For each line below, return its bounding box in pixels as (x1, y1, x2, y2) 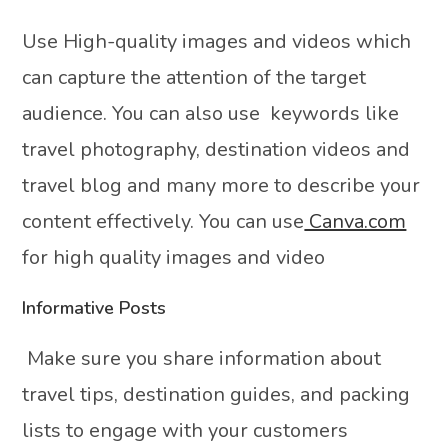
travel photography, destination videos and (22, 135, 411, 163)
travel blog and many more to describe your (22, 171, 421, 199)
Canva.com (304, 207, 407, 235)
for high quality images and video (22, 243, 326, 271)
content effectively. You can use (22, 207, 305, 235)
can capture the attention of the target (22, 63, 367, 91)
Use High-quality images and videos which (22, 27, 412, 55)
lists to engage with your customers (22, 416, 349, 444)
